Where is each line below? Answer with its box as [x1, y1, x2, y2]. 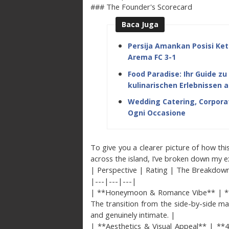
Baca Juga [121, 19, 158, 29]
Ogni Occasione [127, 108, 186, 118]
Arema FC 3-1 [127, 52, 176, 62]
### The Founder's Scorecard [90, 1, 192, 12]
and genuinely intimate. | [90, 209, 175, 220]
